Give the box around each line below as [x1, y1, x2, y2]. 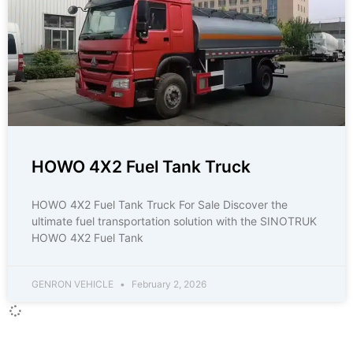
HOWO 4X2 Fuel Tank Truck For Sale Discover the [32, 198, 288, 211]
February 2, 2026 [129, 278, 206, 290]
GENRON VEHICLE [32, 278, 116, 290]
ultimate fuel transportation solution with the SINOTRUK [32, 214, 317, 228]
